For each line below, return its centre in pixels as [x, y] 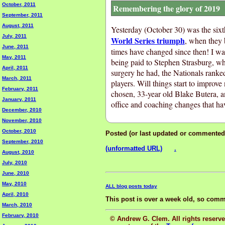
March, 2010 [17, 205]
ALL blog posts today [131, 186]
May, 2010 [14, 184]
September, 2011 [22, 15]
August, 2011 [18, 25]
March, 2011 [17, 78]
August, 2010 [18, 152]
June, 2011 [15, 46]
